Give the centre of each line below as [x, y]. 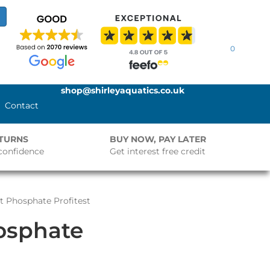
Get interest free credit [158, 151]
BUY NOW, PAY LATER [158, 139]
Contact [22, 105]
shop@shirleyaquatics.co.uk [123, 90]
